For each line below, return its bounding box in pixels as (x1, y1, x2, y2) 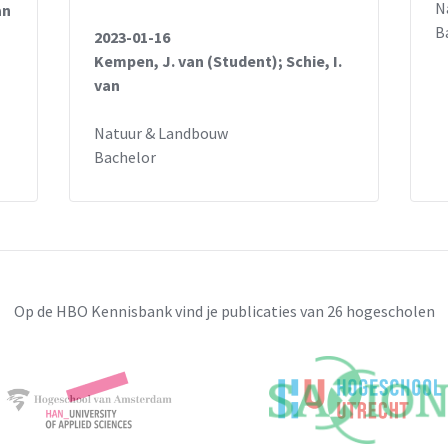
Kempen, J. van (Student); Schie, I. (94, 51, 342, 71)
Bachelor (94, 147, 156, 167)
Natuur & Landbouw (94, 123, 228, 143)
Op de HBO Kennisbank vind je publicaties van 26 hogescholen (13, 301, 435, 321)
